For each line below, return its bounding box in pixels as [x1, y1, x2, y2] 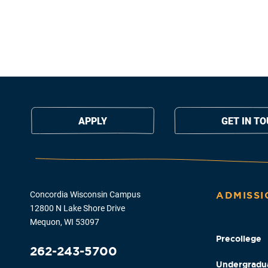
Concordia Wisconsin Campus [30, 190, 141, 200]
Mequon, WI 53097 [30, 217, 99, 227]
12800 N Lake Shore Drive [30, 203, 125, 214]
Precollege [216, 234, 261, 244]
